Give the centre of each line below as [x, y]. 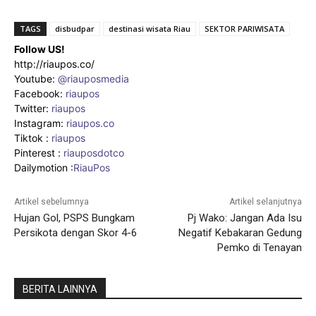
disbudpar [75, 28]
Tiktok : [33, 138]
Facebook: [40, 93]
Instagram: [40, 123]
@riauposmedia [93, 78]
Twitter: [33, 108]
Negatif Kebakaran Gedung [240, 232]
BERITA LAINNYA [60, 289]
